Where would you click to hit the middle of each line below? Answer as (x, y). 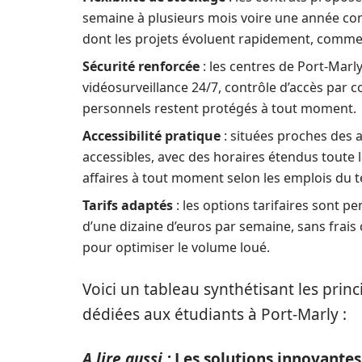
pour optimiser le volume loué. (176, 247)
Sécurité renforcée (141, 66)
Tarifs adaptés (128, 205)
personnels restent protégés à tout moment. (219, 108)
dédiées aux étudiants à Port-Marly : (215, 314)
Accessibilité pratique (152, 136)
